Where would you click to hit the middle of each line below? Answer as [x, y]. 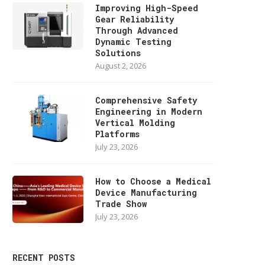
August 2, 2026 [121, 66]
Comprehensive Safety [146, 100]
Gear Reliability [135, 19]
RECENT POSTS [44, 258]
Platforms [117, 134]
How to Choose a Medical [153, 181]
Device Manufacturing [146, 193]
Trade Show [121, 204]
